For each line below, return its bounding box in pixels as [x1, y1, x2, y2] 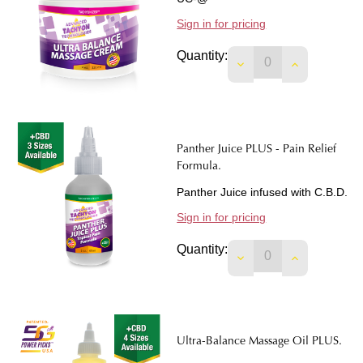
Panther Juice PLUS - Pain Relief [177, 144, 337, 156]
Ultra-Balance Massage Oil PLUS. [177, 336, 343, 348]
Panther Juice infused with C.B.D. [177, 186, 348, 199]
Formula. [177, 161, 222, 173]
